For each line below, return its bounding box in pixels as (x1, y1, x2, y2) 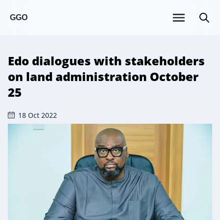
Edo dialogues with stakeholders (8, 53, 205, 69)
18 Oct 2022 (18, 110, 57, 120)
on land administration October (8, 68, 198, 84)
